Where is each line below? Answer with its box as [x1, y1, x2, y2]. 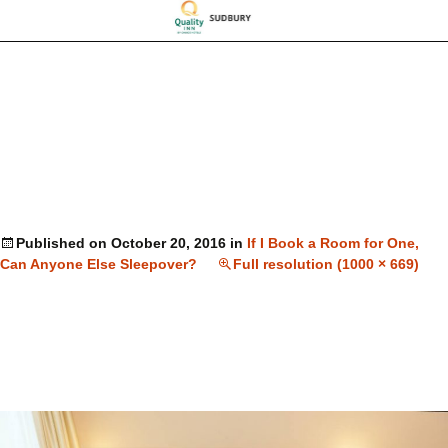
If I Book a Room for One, [247, 235, 419, 252]
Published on [16, 235, 111, 252]
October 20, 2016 [111, 235, 226, 252]
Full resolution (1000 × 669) [233, 256, 419, 273]
